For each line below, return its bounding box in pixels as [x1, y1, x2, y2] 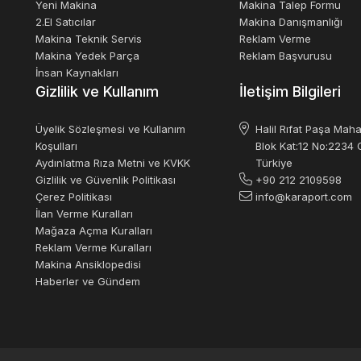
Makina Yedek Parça [35, 49, 139, 62]
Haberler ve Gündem [35, 275, 140, 288]
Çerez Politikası [35, 190, 112, 203]
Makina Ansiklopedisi [35, 258, 141, 271]
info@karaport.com [255, 190, 353, 203]
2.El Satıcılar [35, 15, 96, 28]
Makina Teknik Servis [35, 32, 142, 45]
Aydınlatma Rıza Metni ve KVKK [35, 156, 190, 169]
